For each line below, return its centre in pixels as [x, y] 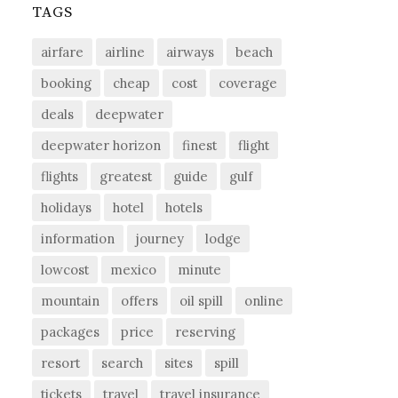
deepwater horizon [101, 146]
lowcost [65, 270]
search [123, 363]
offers [140, 301]
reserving [206, 332]
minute [200, 270]
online [264, 301]
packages [71, 332]
